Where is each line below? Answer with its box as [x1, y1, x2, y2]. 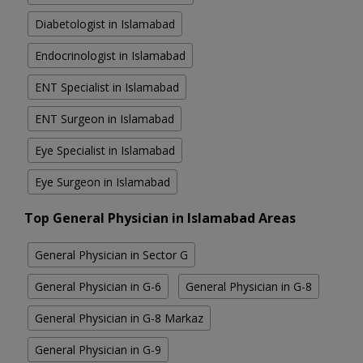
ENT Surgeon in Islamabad [35, 111, 174, 127]
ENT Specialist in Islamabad [35, 79, 179, 96]
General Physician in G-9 [35, 342, 161, 358]
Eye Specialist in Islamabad [35, 143, 175, 159]
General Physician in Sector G [35, 247, 188, 263]
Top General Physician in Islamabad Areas [24, 209, 296, 228]
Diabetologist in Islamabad [35, 16, 175, 32]
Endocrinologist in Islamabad [35, 48, 186, 64]
